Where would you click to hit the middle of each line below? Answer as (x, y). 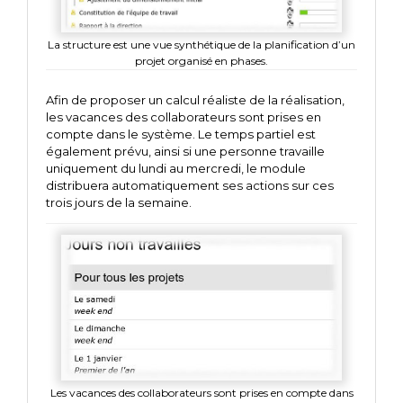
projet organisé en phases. (201, 60)
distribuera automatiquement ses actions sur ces (190, 185)
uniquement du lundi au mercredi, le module (176, 168)
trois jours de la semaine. (119, 202)
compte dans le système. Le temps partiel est (181, 134)
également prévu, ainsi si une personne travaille (185, 151)
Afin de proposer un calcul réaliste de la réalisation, (195, 99)
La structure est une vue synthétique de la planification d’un (201, 44)
